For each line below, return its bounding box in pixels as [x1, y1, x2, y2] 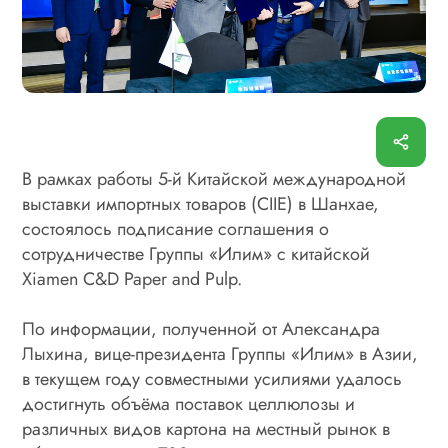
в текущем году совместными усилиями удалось [22, 365, 403, 392]
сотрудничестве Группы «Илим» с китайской [22, 240, 371, 267]
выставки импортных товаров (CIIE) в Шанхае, [22, 190, 380, 217]
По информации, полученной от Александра [22, 315, 381, 342]
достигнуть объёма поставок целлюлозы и [22, 390, 356, 417]
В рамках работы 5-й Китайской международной [22, 165, 407, 192]
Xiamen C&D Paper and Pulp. [22, 265, 243, 292]
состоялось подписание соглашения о [22, 215, 330, 242]
